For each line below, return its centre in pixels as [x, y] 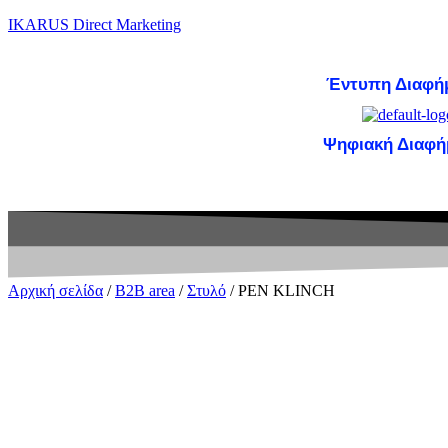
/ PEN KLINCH [280, 291]
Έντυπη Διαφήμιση [318, 188]
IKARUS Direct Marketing [94, 24]
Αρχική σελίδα [55, 291]
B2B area [145, 291]
